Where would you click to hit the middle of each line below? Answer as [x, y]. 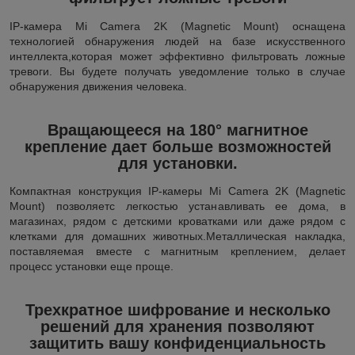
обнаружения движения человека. [98, 86]
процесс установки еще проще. [92, 267]
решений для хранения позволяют [177, 327]
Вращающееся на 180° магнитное [177, 130]
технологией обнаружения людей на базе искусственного [177, 41]
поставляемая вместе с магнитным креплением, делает [177, 252]
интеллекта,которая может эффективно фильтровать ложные [177, 56]
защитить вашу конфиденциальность [177, 344]
